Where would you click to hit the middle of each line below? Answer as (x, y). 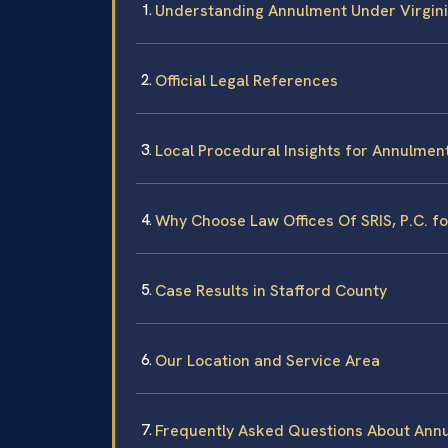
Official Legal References (246, 80)
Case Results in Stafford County (271, 290)
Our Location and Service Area (267, 360)
